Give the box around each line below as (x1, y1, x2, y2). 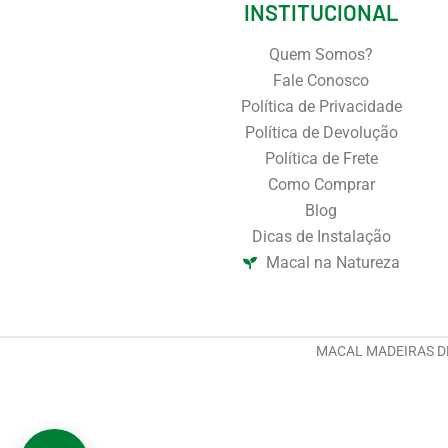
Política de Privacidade (240, 96, 402, 116)
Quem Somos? (269, 44, 374, 64)
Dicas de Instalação (251, 226, 391, 246)
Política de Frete (264, 148, 378, 168)
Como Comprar (267, 174, 375, 194)
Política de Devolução (244, 122, 398, 142)
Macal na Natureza (265, 252, 400, 272)
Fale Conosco (273, 70, 370, 90)
